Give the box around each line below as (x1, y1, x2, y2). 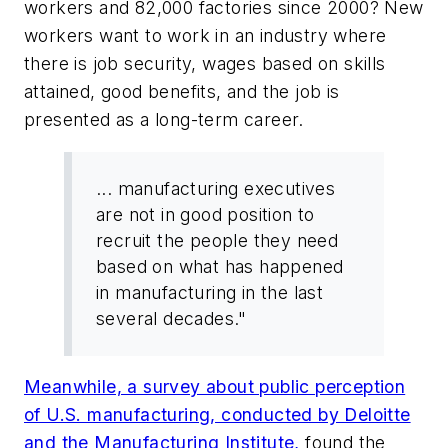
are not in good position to (96, 203, 315, 225)
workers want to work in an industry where (24, 24, 387, 46)
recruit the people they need (96, 229, 339, 251)
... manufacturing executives (96, 177, 336, 199)
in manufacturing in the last (96, 281, 324, 303)
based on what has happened (96, 255, 344, 277)
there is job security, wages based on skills (24, 52, 386, 74)
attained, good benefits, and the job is (24, 80, 340, 102)
